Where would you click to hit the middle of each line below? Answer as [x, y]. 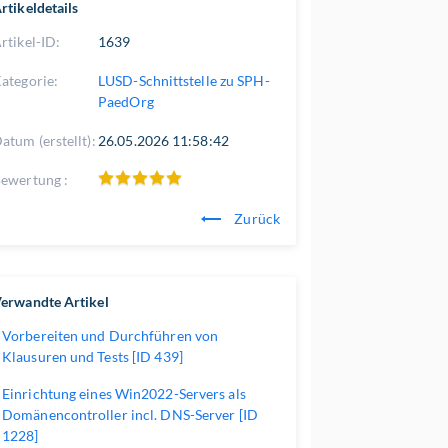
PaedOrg [126, 101]
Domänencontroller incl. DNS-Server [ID [130, 414]
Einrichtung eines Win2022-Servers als [124, 393]
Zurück [255, 218]
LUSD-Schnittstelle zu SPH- [184, 80]
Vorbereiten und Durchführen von [110, 335]
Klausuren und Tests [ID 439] [92, 356]
